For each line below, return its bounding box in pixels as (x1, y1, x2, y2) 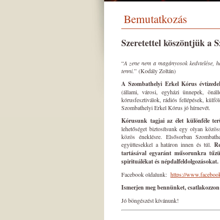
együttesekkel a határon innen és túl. (121, 140, 214, 148)
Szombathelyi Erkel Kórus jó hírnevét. (121, 104, 210, 111)
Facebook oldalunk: (121, 170, 170, 178)
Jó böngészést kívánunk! (121, 196, 179, 204)
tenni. (121, 67, 134, 75)
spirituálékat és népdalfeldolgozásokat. (121, 157, 219, 165)
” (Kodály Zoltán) (134, 67, 176, 75)
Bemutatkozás (124, 11, 187, 26)
